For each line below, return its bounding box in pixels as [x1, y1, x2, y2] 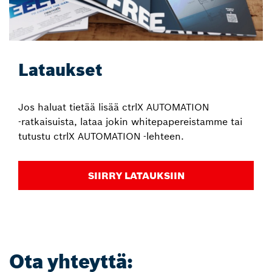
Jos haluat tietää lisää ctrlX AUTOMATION [18, 101, 209, 114]
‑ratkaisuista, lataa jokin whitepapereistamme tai [18, 115, 242, 128]
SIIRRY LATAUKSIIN [87, 169, 185, 182]
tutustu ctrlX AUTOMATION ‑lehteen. [18, 130, 184, 143]
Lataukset [18, 59, 103, 81]
